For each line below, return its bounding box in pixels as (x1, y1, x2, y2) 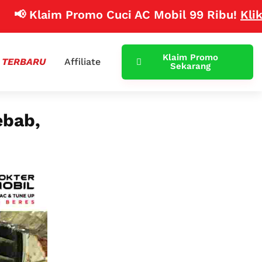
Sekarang (170, 61, 211, 71)
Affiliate (64, 56, 101, 67)
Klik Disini (202, 8, 260, 22)
